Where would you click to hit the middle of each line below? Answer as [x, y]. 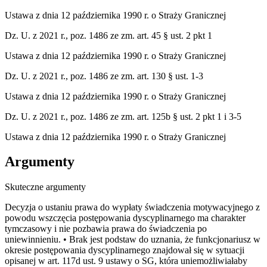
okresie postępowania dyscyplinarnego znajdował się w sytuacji [125, 250]
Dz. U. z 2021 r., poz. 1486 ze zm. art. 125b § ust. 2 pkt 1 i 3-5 [123, 116]
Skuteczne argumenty [45, 187]
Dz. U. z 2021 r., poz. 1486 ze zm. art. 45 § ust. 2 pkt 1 [108, 35]
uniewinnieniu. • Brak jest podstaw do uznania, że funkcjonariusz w [133, 240]
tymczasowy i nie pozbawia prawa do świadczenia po [106, 229]
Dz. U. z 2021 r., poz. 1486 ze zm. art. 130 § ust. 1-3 [104, 76]
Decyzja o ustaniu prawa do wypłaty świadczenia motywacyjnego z [132, 207]
